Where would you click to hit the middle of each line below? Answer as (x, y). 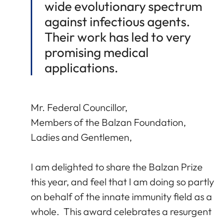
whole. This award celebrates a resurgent (121, 211)
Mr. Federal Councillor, (79, 107)
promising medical (97, 52)
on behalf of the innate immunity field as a (121, 196)
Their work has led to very (118, 37)
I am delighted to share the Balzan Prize (117, 166)
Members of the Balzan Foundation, (108, 122)
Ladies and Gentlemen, (81, 137)
